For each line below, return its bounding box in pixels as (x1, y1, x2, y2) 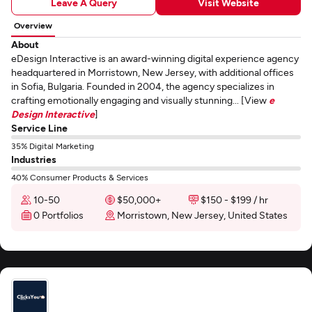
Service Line (11, 122, 68, 134)
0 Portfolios (33, 209, 84, 221)
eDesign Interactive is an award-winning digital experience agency (11, 52, 299, 64)
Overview (14, 20, 52, 30)
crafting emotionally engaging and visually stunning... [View (11, 94, 269, 106)
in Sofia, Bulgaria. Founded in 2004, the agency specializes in (11, 80, 274, 92)
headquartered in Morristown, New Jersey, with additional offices (11, 66, 294, 78)
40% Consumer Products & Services (11, 172, 148, 182)
